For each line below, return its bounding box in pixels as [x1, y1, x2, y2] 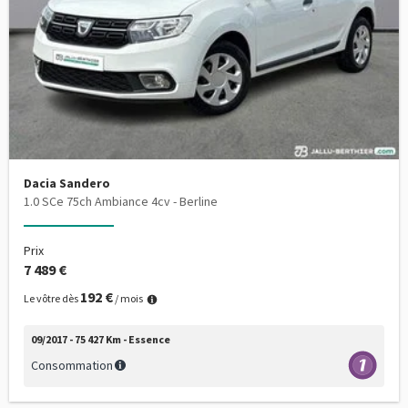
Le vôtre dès [24, 291, 80, 305]
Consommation [31, 357, 113, 374]
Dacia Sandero [24, 175, 110, 191]
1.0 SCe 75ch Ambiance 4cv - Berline [24, 193, 218, 209]
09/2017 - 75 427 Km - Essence [31, 332, 170, 347]
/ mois [113, 291, 143, 305]
